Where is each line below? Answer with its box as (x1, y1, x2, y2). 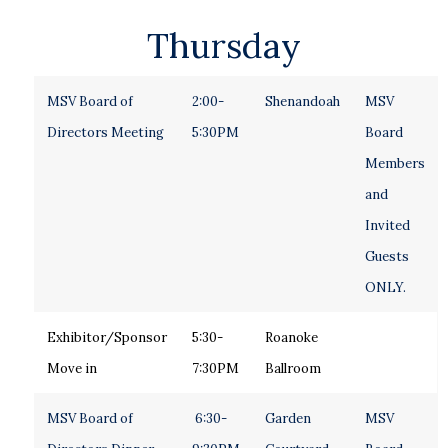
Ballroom (264, 360, 321, 377)
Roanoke (264, 329, 318, 346)
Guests (364, 248, 409, 265)
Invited (364, 217, 410, 234)
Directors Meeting (46, 124, 164, 141)
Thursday (146, 23, 301, 68)
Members (364, 155, 425, 172)
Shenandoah (264, 93, 340, 110)
